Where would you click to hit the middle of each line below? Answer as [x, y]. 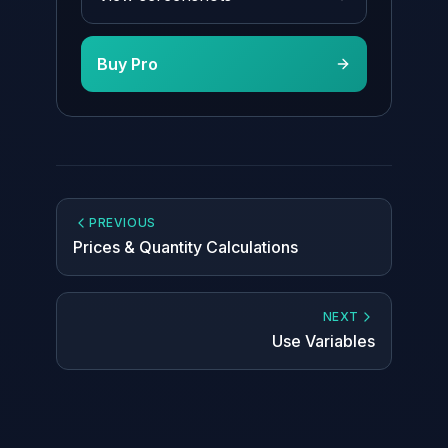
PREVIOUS [122, 222]
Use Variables [323, 341]
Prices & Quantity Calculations [185, 247]
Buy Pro [127, 64]
